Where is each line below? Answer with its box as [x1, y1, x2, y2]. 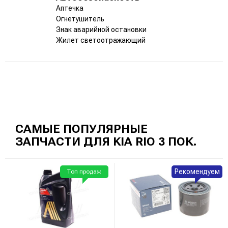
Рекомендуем [174, 167, 220, 176]
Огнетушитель [56, 14, 104, 23]
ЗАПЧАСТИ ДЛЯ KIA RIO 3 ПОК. [15, 134, 197, 149]
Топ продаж [67, 167, 101, 175]
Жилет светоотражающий [56, 36, 146, 44]
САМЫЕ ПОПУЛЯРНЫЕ [15, 122, 148, 136]
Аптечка [56, 4, 83, 12]
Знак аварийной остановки [56, 25, 147, 34]
